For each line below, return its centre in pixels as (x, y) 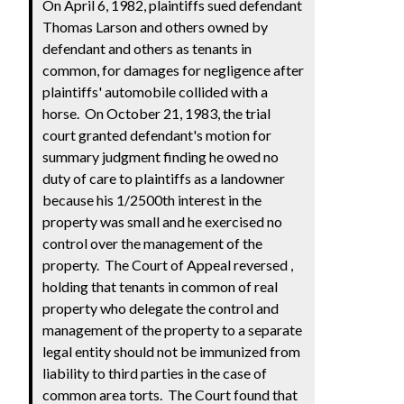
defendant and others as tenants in (147, 48)
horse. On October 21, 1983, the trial (157, 113)
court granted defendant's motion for (157, 134)
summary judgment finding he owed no (161, 156)
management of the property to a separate (173, 329)
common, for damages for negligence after (174, 69)
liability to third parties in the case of (155, 372)
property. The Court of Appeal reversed (167, 264)
